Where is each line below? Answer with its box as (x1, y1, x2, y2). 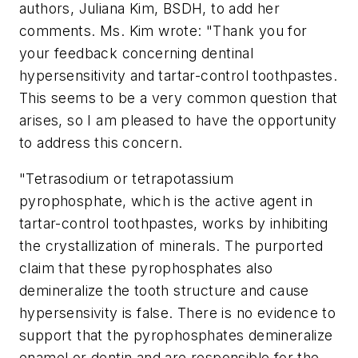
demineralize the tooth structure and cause (19, 282, 309, 300)
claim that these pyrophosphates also (19, 260, 273, 277)
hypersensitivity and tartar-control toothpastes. (19, 66, 338, 84)
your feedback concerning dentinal (19, 44, 254, 62)
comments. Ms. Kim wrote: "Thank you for (19, 22, 308, 39)
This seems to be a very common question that (19, 89, 338, 106)
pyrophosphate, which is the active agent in (19, 193, 313, 210)
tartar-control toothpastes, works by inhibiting (19, 215, 328, 233)
